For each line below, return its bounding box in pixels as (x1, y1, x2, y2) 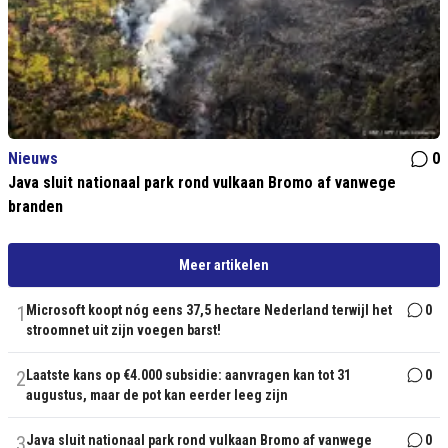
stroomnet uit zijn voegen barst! (26, 322, 221, 338)
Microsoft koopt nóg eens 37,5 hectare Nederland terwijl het (26, 302, 392, 318)
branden (8, 197, 63, 216)
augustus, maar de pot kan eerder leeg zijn (26, 387, 288, 403)
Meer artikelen (179, 257, 269, 273)
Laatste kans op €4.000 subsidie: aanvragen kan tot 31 (26, 367, 351, 383)
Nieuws (8, 149, 58, 168)
